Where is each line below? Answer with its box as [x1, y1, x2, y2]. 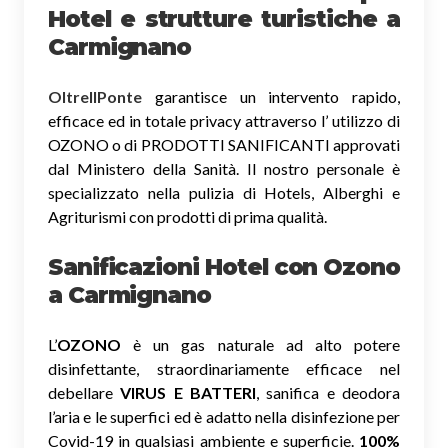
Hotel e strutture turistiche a [48, 4, 400, 33]
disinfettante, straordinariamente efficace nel [48, 358, 400, 378]
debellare [48, 382, 121, 402]
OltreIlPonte [48, 86, 142, 106]
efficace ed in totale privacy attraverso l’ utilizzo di [48, 110, 400, 130]
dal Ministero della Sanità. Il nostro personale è [48, 158, 400, 178]
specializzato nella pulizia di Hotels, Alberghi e [48, 182, 400, 202]
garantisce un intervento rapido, [142, 86, 400, 106]
